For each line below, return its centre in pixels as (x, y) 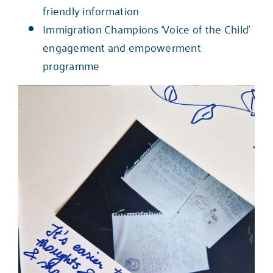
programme (71, 65)
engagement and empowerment (122, 47)
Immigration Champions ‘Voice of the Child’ (146, 28)
